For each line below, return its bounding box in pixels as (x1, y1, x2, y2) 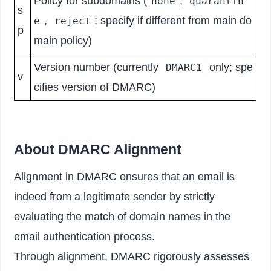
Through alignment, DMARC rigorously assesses (14, 250, 250, 263)
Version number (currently (34, 61, 162, 74)
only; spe (206, 61, 253, 74)
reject (54, 15, 91, 27)
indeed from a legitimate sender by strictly (14, 191, 215, 203)
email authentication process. (14, 230, 155, 243)
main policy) (34, 34, 93, 47)
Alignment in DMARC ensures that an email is (14, 171, 235, 183)
